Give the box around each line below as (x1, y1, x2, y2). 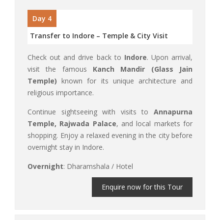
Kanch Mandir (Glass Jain (93, 64, 192, 74)
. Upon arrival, (146, 52, 192, 62)
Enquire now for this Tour (102, 182, 183, 192)
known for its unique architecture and (57, 76, 192, 85)
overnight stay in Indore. (27, 142, 104, 152)
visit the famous (27, 64, 93, 74)
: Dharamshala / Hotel (63, 161, 133, 171)
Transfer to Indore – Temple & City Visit (30, 30, 168, 40)
